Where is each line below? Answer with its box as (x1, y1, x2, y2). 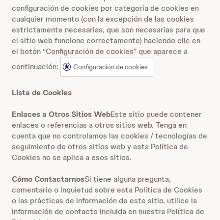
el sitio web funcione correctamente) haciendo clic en (12, 35, 200, 46)
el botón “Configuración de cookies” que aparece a (12, 46, 188, 56)
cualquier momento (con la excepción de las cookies (12, 14, 194, 24)
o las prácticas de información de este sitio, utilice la (12, 195, 197, 206)
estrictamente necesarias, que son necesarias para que (12, 25, 205, 35)
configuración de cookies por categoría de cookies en (12, 3, 199, 13)
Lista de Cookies (12, 87, 72, 98)
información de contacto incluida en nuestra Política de (12, 206, 204, 217)
